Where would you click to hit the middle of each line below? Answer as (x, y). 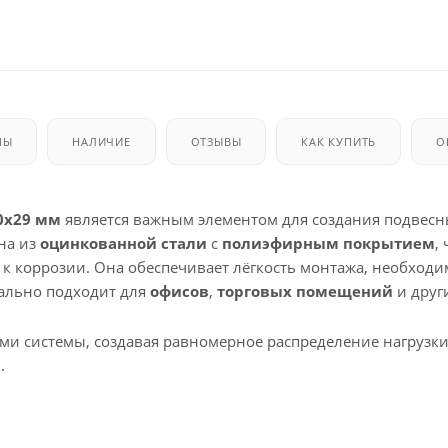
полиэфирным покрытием (328, 242)
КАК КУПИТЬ (339, 141)
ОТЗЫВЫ (216, 141)
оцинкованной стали (123, 242)
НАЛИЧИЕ (101, 141)
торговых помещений (305, 290)
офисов (179, 290)
